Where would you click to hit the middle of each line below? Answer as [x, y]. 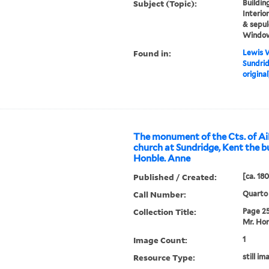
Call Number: [160, 195]
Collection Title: [165, 212]
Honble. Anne [162, 159]
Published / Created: [175, 177]
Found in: [153, 53]
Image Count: [161, 240]
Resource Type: [165, 258]
